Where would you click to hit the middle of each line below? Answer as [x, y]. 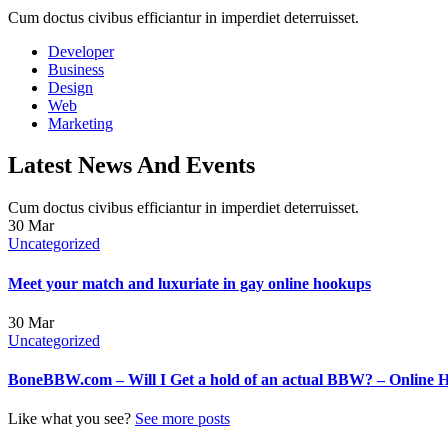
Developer [81, 51]
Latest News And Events [131, 165]
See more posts [182, 419]
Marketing [80, 123]
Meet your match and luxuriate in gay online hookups [189, 283]
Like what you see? [71, 419]
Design [70, 87]
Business [76, 69]
